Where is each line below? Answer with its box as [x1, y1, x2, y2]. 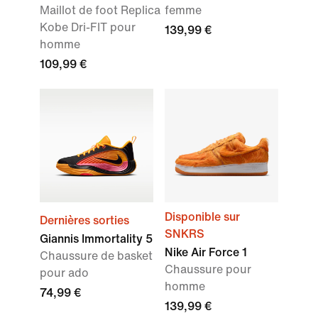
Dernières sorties [40, 214, 129, 226]
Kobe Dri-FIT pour [40, 21, 136, 33]
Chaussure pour [165, 263, 251, 275]
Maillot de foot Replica [40, 4, 160, 16]
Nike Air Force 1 [165, 246, 247, 258]
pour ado [40, 267, 89, 279]
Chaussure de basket [40, 250, 153, 262]
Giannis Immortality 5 [40, 233, 153, 245]
